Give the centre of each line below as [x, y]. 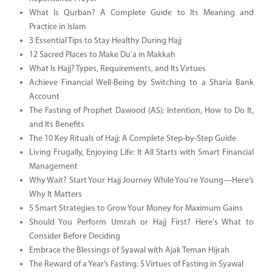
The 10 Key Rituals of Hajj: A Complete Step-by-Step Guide [132, 138]
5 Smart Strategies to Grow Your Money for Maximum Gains [136, 208]
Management [53, 166]
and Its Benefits [56, 124]
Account [44, 97]
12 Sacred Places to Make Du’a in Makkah [102, 55]
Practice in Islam [57, 27]
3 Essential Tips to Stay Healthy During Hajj [105, 41]
